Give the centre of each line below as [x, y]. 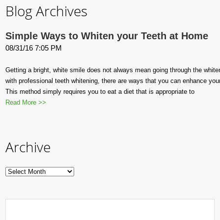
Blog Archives [46, 11]
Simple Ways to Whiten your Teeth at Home [107, 36]
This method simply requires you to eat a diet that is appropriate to [100, 92]
